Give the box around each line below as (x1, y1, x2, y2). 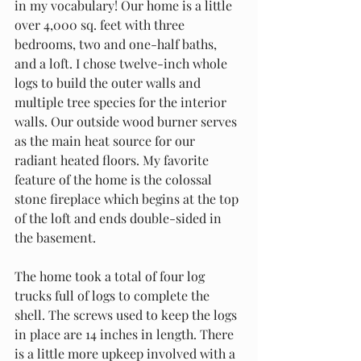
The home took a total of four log (15, 267, 208, 284)
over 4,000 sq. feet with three (15, 15, 188, 33)
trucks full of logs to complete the (15, 286, 213, 304)
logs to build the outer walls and (15, 73, 204, 91)
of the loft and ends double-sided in (15, 209, 225, 226)
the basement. (15, 228, 99, 246)
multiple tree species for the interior (15, 93, 230, 110)
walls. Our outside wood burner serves (15, 112, 240, 130)
